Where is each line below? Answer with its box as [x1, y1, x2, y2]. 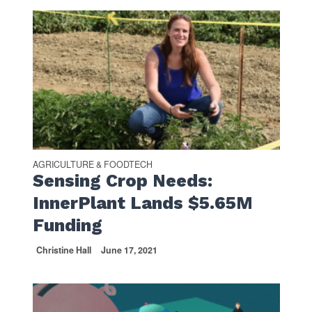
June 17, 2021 [100, 244, 157, 257]
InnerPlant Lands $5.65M [32, 193, 253, 214]
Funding [32, 215, 102, 236]
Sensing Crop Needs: [32, 171, 212, 192]
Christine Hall [36, 244, 91, 257]
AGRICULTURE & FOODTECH [32, 158, 153, 171]
